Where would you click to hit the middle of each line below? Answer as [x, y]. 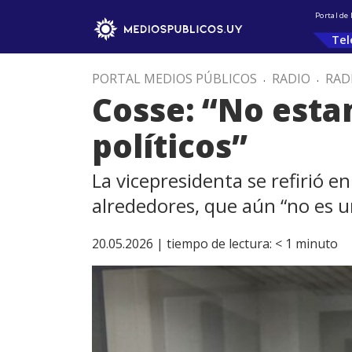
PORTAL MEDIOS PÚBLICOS [174, 79]
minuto [317, 244]
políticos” [170, 146]
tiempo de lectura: [219, 244]
